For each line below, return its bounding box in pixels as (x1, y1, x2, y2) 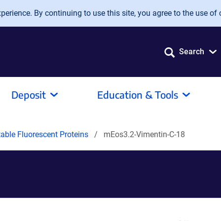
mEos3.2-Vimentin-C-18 (104, 130, 185, 139)
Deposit (11, 88, 46, 101)
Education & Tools (97, 88, 178, 101)
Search (179, 47, 204, 56)
